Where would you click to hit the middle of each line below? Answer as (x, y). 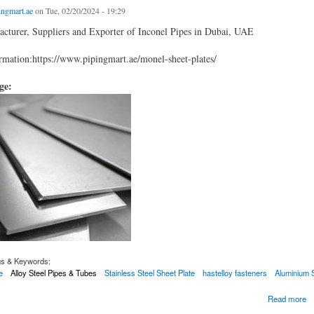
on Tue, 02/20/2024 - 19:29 (79, 11)
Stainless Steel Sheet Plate (149, 272)
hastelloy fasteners (235, 272)
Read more (287, 298)
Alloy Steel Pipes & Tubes (53, 272)
